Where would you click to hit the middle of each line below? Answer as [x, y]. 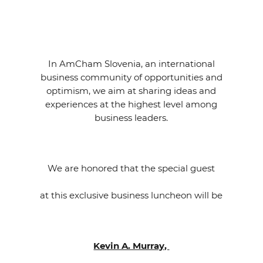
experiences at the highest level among [131, 104]
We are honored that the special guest [131, 168]
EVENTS [29, 9]
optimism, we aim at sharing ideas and [131, 91]
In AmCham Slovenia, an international [131, 64]
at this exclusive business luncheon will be [131, 195]
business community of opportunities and [131, 77]
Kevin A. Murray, [131, 246]
